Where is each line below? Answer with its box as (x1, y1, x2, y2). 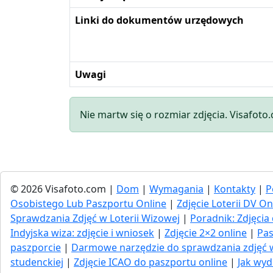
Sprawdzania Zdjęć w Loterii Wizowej (10, 211, 180, 225)
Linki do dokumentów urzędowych (75, 13, 244, 27)
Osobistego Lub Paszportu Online (10, 196, 166, 210)
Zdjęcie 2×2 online (165, 225, 247, 239)
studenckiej (10, 255, 63, 269)
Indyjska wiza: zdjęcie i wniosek (10, 225, 154, 239)
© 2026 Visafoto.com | (10, 182, 116, 196)
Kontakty (214, 182, 255, 196)
